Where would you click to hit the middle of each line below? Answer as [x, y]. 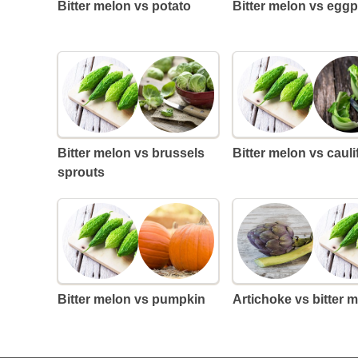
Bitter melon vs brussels [62, 153]
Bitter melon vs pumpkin [136, 299]
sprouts [81, 172]
